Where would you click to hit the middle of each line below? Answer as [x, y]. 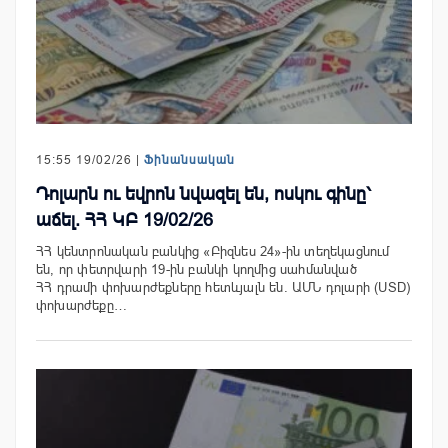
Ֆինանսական [189, 160]
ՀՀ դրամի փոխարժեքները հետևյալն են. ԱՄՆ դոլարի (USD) [223, 288]
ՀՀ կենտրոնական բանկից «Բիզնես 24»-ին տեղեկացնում [213, 252]
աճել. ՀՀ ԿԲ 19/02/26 [124, 220]
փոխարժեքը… [81, 306]
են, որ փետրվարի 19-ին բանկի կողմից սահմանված [196, 270]
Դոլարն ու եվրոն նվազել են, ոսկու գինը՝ [203, 194]
